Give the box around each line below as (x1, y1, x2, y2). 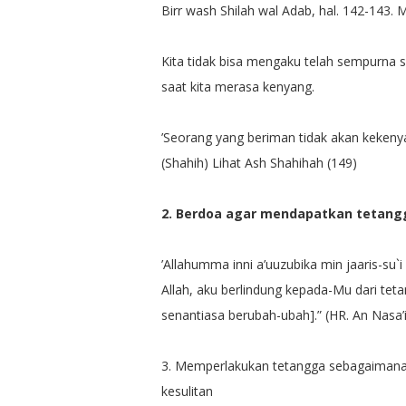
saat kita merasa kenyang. (160, 77, 314, 95)
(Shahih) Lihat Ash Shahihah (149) (160, 153, 357, 171)
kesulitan (160, 382, 213, 400)
